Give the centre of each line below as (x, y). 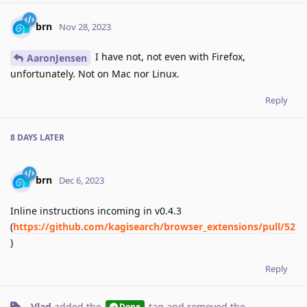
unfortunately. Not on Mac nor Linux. (95, 73)
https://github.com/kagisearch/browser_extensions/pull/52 (154, 226)
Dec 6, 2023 (82, 181)
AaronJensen (57, 58)
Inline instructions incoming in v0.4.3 (96, 210)
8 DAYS (24, 137)
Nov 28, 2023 (85, 26)
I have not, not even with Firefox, (169, 56)
